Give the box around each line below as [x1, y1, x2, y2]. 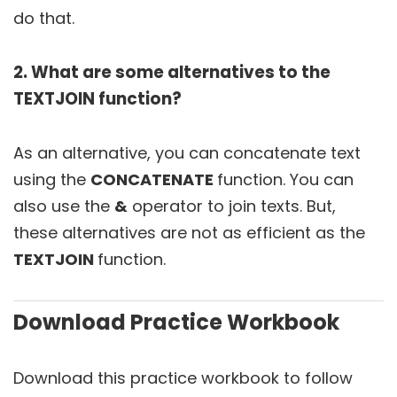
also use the [13, 194, 114, 217]
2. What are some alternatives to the [13, 59, 331, 84]
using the [13, 167, 90, 191]
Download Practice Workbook [13, 307, 339, 337]
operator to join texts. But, [128, 194, 336, 217]
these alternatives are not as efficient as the [13, 221, 365, 244]
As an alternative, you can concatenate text [13, 141, 361, 164]
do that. [13, 6, 74, 29]
